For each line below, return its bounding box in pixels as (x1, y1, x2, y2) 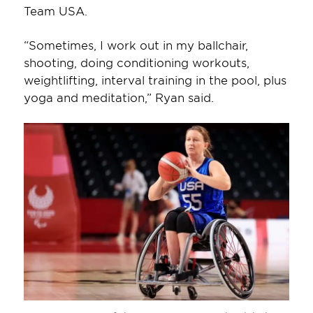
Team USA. (23, 3, 87, 18)
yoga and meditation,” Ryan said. (23, 90, 214, 105)
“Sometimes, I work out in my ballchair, (23, 38, 248, 52)
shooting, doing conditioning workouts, (23, 55, 249, 70)
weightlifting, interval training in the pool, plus (23, 73, 286, 87)
